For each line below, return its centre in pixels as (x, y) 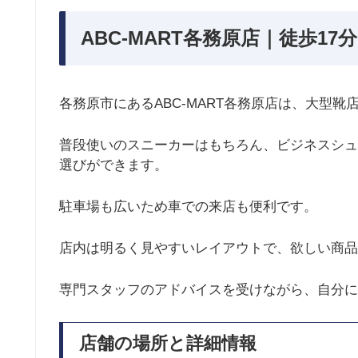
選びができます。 (113, 165)
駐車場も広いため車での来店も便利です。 (188, 207)
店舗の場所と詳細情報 (168, 343)
